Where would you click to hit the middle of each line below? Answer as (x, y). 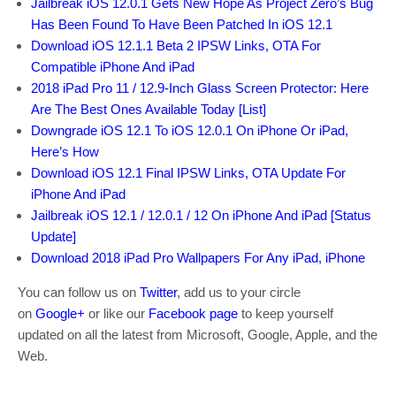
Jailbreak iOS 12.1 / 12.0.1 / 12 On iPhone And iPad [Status (201, 216)
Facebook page (193, 314)
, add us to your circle (239, 293)
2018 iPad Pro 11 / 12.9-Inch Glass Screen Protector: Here (200, 88)
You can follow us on (79, 293)
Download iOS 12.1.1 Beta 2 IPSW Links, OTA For (176, 46)
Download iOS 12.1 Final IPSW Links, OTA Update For (188, 173)
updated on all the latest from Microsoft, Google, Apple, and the (198, 335)
